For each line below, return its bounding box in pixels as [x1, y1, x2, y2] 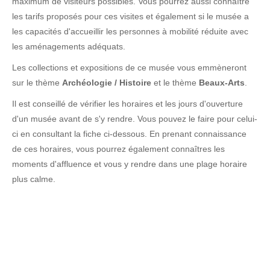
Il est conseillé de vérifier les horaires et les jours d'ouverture [12, 99, 243, 108]
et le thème [151, 78, 199, 87]
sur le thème [12, 78, 62, 87]
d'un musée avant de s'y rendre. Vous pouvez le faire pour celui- [12, 114, 257, 124]
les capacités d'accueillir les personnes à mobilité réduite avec [12, 27, 248, 36]
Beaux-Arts [199, 78, 245, 87]
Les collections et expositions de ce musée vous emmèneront [12, 63, 246, 72]
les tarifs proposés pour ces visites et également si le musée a [12, 11, 249, 21]
